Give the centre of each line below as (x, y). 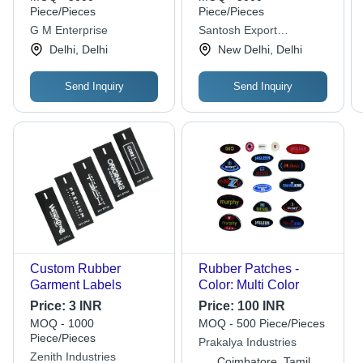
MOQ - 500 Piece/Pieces (262, 324)
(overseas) (226, 47)
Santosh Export (238, 30)
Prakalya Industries (248, 342)
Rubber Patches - (249, 269)
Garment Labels (76, 285)
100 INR (262, 306)
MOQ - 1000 (62, 324)
